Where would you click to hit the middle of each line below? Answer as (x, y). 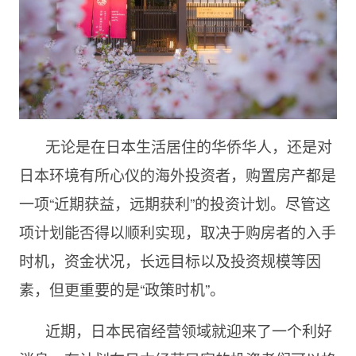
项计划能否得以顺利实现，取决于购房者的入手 (177, 231)
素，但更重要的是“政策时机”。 (122, 288)
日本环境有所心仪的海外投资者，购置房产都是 (177, 174)
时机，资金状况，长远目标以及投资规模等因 (170, 260)
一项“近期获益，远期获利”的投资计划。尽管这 (174, 203)
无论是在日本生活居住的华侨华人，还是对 (188, 145)
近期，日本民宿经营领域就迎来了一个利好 (188, 330)
